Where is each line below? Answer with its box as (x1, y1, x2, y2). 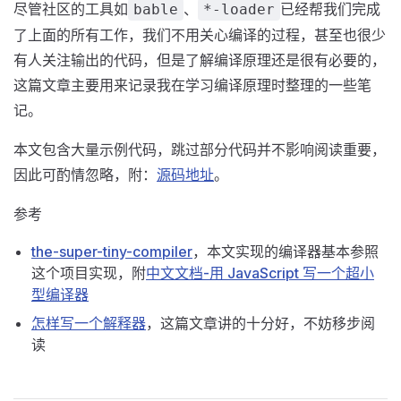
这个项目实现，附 (31, 264, 146, 282)
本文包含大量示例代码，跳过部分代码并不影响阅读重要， (13, 141, 386, 158)
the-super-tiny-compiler (31, 243, 192, 260)
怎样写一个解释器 (31, 314, 146, 332)
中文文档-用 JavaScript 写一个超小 (146, 264, 374, 282)
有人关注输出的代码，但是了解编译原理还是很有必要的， (13, 51, 386, 69)
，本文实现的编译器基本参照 (192, 243, 379, 260)
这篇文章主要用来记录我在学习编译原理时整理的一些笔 (13, 76, 371, 94)
